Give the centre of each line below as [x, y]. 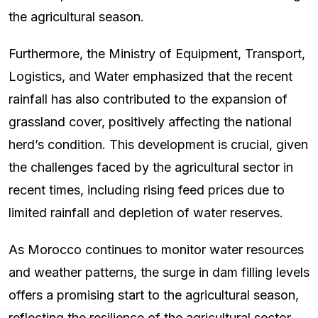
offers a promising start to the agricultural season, [154, 295]
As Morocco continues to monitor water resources [156, 250]
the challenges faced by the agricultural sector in [151, 168]
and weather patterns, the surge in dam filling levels [159, 273]
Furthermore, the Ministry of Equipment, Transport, [157, 54]
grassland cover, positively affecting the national [150, 122]
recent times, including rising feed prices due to [147, 190]
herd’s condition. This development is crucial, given [158, 145]
